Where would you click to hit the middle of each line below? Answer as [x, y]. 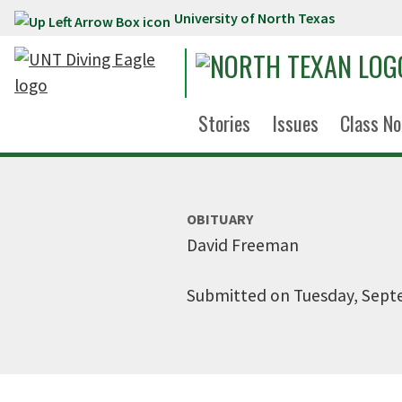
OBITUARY [220, 219]
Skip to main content [88, 22]
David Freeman [243, 245]
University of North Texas [254, 18]
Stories [224, 123]
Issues [295, 123]
